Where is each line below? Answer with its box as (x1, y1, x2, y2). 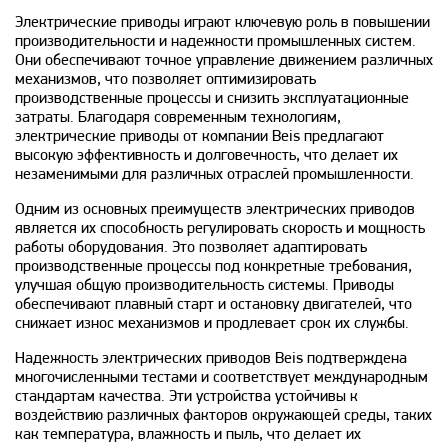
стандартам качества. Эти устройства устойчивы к (15, 388, 358, 405)
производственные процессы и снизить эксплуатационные (15, 90, 409, 107)
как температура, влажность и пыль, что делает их (15, 426, 361, 443)
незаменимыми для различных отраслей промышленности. (15, 166, 414, 183)
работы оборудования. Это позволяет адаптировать (15, 239, 367, 256)
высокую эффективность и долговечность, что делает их (15, 147, 398, 164)
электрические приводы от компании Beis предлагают (15, 128, 384, 145)
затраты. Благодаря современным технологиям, (15, 109, 341, 126)
